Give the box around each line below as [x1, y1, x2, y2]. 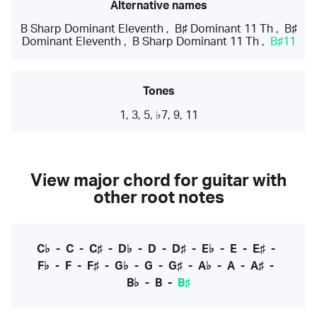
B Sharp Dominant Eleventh [20, 23, 163, 35]
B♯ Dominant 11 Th [174, 23, 273, 35]
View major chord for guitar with [30, 173, 287, 190]
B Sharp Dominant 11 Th [132, 36, 259, 47]
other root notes [93, 190, 224, 207]
